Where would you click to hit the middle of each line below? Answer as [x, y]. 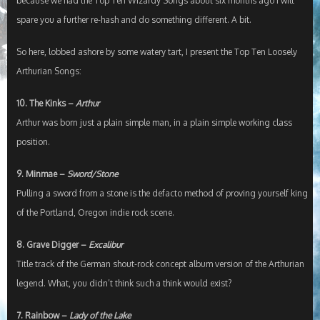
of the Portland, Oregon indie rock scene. [95, 213]
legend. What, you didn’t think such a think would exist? [124, 284]
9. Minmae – [41, 174]
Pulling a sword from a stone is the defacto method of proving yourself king [162, 194]
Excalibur [105, 245]
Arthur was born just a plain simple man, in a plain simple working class [154, 123]
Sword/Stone [92, 174]
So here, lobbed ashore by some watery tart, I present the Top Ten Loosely [156, 52]
